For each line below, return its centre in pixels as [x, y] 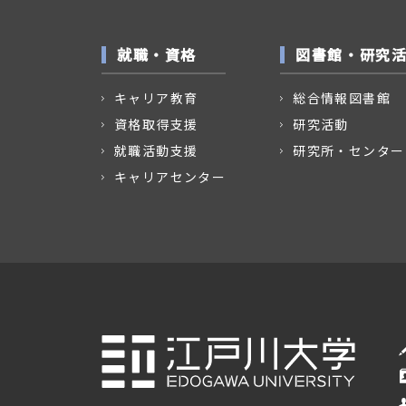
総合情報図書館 [342, 98]
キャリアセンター [170, 177]
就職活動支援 [156, 150]
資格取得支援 [156, 124]
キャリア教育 [156, 98]
